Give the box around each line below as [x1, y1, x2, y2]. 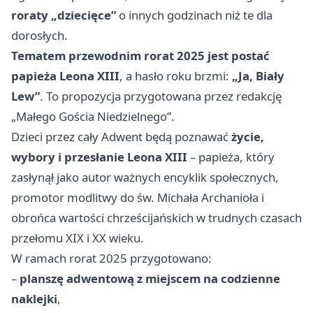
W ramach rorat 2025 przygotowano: [11, 250, 212, 267]
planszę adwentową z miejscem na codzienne [20, 270, 280, 287]
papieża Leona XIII [11, 68, 119, 85]
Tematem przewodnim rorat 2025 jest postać [11, 48, 270, 64]
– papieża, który [187, 149, 275, 166]
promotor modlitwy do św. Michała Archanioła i [11, 189, 264, 206]
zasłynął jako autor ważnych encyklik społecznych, [11, 169, 279, 186]
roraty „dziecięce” [11, 7, 116, 24]
